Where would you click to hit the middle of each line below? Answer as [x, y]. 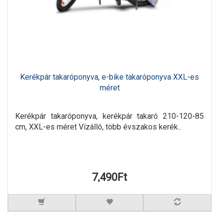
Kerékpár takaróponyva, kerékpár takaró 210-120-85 [109, 116]
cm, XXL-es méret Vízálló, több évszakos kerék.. [98, 127]
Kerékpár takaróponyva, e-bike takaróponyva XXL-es [109, 77]
